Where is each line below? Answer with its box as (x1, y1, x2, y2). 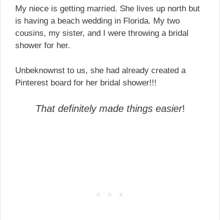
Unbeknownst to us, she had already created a (15, 65, 186, 75)
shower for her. (15, 41, 70, 51)
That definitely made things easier (35, 103, 182, 114)
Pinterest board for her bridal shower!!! (15, 78, 157, 87)
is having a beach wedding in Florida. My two (15, 16, 180, 26)
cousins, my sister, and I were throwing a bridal (15, 28, 189, 38)
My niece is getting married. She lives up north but (15, 4, 200, 14)
